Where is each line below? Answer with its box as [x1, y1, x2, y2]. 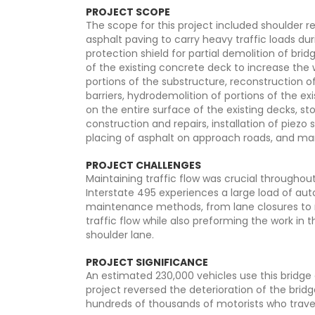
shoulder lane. [86, 228, 154, 242]
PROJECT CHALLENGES [86, 158, 201, 172]
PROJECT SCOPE [86, 5, 170, 19]
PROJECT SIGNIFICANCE [86, 255, 208, 269]
